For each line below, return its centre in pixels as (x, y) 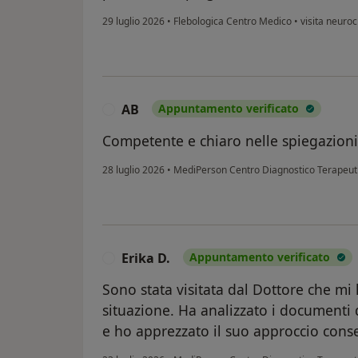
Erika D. (146, 259)
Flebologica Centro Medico (233, 22)
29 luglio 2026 (133, 22)
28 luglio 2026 (133, 170)
